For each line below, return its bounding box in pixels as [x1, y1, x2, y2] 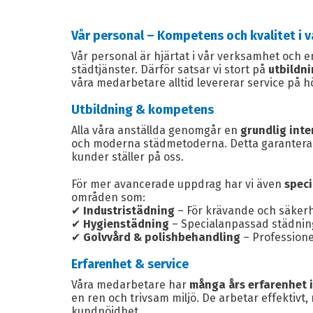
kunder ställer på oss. [71, 150, 184, 163]
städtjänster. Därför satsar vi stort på [71, 63, 268, 76]
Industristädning [83, 204, 175, 217]
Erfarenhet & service [71, 256, 189, 272]
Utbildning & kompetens [71, 102, 214, 117]
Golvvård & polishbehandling [83, 231, 240, 244]
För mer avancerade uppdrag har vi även [71, 177, 284, 191]
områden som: [71, 191, 145, 204]
